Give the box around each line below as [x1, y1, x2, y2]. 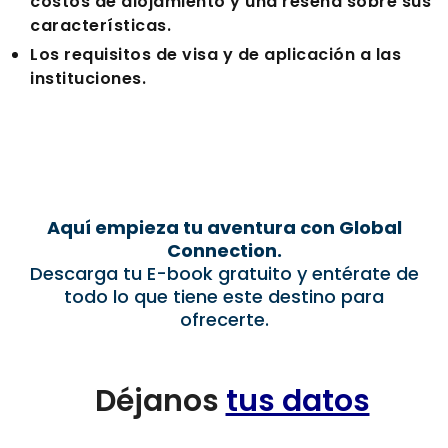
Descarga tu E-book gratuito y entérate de [29, 261, 419, 287]
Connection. [166, 238, 282, 264]
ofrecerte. [179, 307, 269, 333]
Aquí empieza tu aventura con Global [46, 215, 402, 241]
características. [30, 14, 171, 38]
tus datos [225, 380, 370, 423]
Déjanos [94, 380, 226, 423]
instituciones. [30, 67, 146, 91]
